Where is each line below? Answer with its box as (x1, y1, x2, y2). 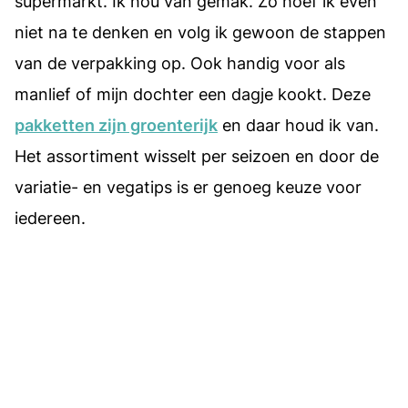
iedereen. (15, 209, 86, 229)
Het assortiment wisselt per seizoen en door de (15, 147, 379, 167)
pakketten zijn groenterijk (15, 116, 218, 136)
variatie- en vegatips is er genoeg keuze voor (15, 178, 362, 198)
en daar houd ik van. (218, 116, 379, 136)
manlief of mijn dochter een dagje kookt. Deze (15, 85, 371, 105)
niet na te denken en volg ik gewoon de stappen (15, 23, 386, 43)
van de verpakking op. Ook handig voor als (15, 54, 345, 74)
